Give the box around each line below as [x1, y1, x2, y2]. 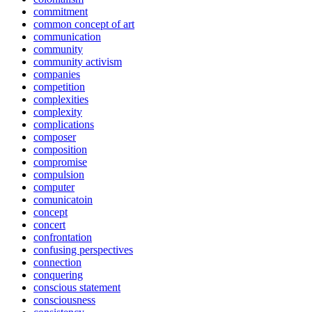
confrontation [33, 231, 92, 244]
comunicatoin [33, 194, 93, 206]
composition [33, 143, 87, 156]
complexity [33, 106, 82, 118]
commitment [33, 6, 88, 18]
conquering [33, 269, 83, 281]
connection [33, 256, 81, 269]
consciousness [33, 294, 95, 306]
